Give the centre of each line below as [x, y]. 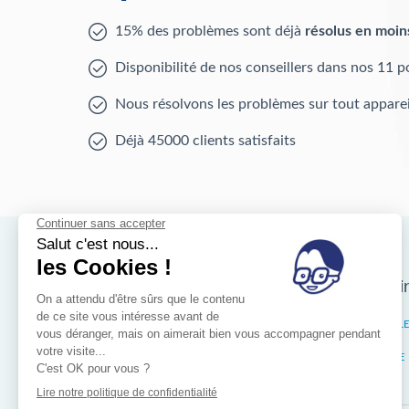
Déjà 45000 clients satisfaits [205, 141]
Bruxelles [299, 325]
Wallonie [297, 357]
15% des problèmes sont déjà [210, 31]
